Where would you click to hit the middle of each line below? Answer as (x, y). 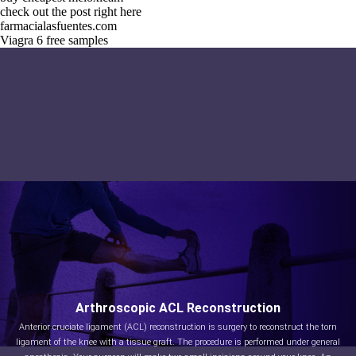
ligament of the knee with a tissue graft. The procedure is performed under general (178, 342)
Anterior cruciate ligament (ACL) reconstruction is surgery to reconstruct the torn (178, 327)
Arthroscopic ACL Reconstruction (178, 308)
